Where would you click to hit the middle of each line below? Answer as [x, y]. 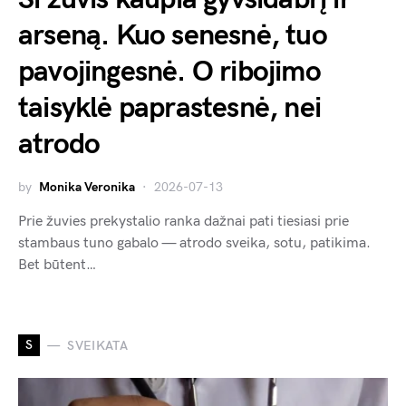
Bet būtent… [57, 266]
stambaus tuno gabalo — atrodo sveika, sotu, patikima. [194, 244]
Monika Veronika [87, 188]
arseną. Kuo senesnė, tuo [173, 36]
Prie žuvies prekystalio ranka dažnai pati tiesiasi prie [184, 222]
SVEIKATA [98, 345]
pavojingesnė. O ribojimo [169, 72]
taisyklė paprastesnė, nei [170, 109]
